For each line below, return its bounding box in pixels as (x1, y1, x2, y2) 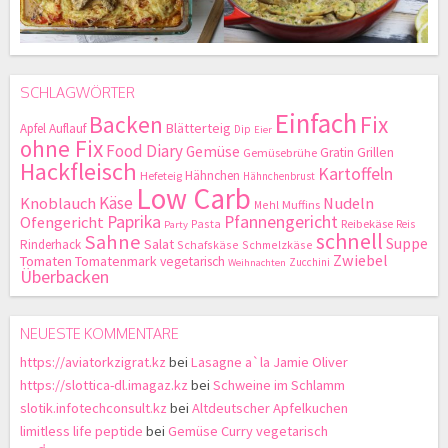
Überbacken (20, 264, 109, 288)
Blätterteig (166, 118, 231, 137)
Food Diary (106, 139, 183, 162)
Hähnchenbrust (243, 168, 315, 183)
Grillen (357, 143, 394, 161)
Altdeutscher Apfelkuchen (192, 398, 348, 417)
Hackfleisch (20, 155, 137, 187)
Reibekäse (341, 215, 393, 231)
